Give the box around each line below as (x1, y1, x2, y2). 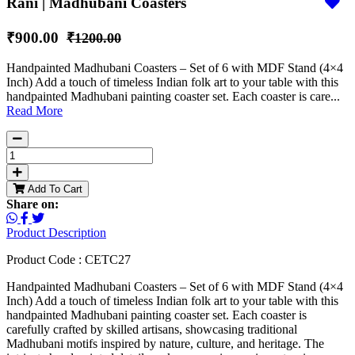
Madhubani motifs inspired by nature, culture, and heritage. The (6, 337, 324, 351)
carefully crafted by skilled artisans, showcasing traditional (6, 323, 297, 337)
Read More (6, 104, 63, 118)
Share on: (6, 197, 59, 212)
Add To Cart (63, 183, 82, 196)
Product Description (6, 226, 106, 240)
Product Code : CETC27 (6, 253, 131, 267)
